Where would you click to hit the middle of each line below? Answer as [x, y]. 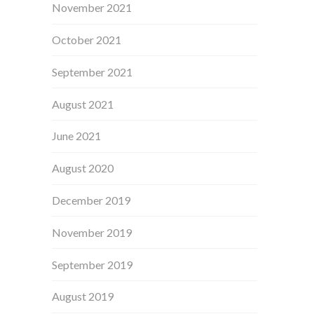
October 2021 [87, 40]
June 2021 [77, 136]
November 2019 [92, 232]
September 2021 [93, 71]
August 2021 [83, 104]
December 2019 [91, 200]
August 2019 [83, 296]
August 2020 [83, 168]
